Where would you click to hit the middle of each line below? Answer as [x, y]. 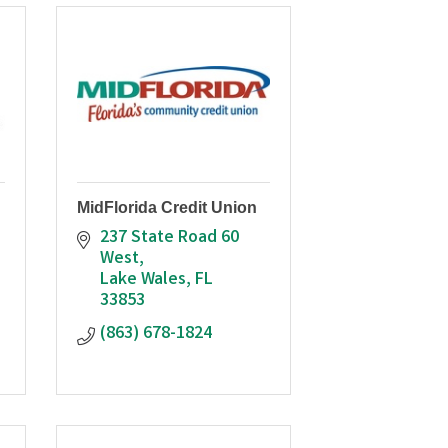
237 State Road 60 [169, 237]
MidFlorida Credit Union [167, 207]
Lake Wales [142, 279]
